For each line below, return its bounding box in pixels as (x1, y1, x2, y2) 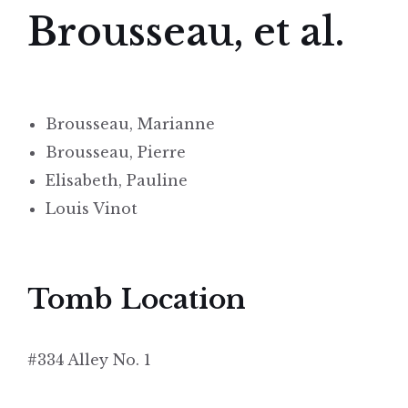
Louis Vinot (46, 199, 138, 219)
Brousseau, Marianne (46, 115, 215, 134)
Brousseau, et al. (27, 8, 344, 56)
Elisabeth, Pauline (46, 171, 188, 190)
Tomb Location (27, 282, 246, 317)
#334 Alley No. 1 (27, 351, 151, 370)
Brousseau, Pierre (46, 143, 186, 162)
